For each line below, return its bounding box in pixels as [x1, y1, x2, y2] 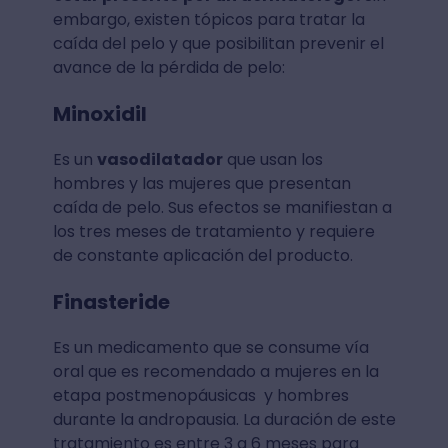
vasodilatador [96, 147, 223, 171]
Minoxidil [52, 99, 151, 128]
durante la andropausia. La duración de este [52, 407, 396, 431]
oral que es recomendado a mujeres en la [52, 359, 379, 383]
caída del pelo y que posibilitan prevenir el [52, 31, 384, 55]
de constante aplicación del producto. [52, 243, 357, 267]
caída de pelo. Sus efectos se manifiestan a [52, 195, 392, 219]
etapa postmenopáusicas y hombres [52, 383, 349, 407]
